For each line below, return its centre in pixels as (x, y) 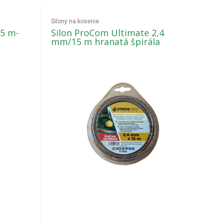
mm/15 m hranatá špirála (106, 42)
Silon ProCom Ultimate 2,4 (108, 33)
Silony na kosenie (75, 21)
